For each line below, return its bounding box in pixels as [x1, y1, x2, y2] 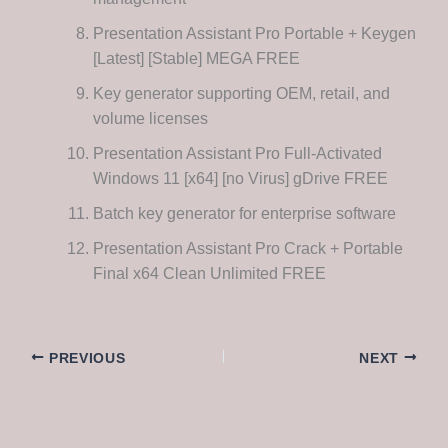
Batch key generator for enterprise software [92, 205, 396, 223]
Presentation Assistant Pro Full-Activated [92, 145, 382, 163]
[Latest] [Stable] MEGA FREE [92, 50, 300, 68]
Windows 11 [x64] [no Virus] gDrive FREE [92, 170, 388, 188]
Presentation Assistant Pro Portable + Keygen [92, 25, 416, 43]
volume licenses [92, 110, 208, 128]
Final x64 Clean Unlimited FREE [92, 265, 326, 283]
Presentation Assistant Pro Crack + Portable [92, 240, 403, 258]
